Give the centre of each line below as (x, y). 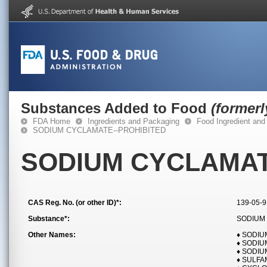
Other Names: (52, 235)
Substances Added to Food (116, 108)
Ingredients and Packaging (133, 121)
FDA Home (52, 121)
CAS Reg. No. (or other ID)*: (75, 203)
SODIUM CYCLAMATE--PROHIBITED (99, 130)
